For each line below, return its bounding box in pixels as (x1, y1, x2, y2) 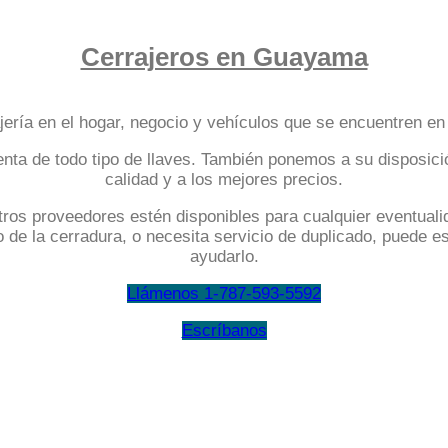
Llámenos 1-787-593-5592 (127, 284, 321, 303)
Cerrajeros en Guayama (80, 42, 368, 71)
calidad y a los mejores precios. (105, 170, 343, 189)
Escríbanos (181, 321, 267, 340)
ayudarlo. (189, 247, 259, 266)
